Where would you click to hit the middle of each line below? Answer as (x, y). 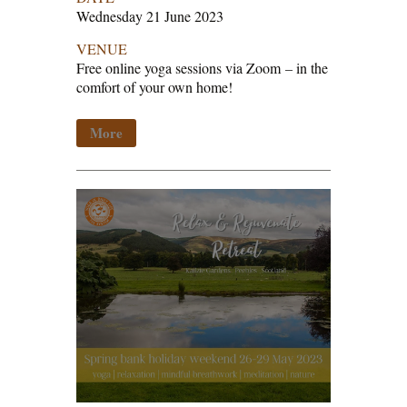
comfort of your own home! (154, 87)
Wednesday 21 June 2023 (150, 16)
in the (310, 68)
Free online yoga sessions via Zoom (181, 68)
